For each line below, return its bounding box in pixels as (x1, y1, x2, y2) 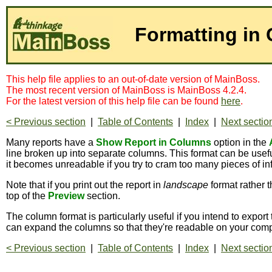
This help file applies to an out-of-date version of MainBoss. (6, 74, 260, 84)
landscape (163, 180, 208, 190)
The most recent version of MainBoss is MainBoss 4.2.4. (6, 85, 246, 95)
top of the (6, 191, 48, 201)
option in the (211, 137, 269, 148)
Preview (48, 191, 84, 201)
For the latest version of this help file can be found (6, 96, 221, 106)
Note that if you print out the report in (6, 180, 163, 190)
